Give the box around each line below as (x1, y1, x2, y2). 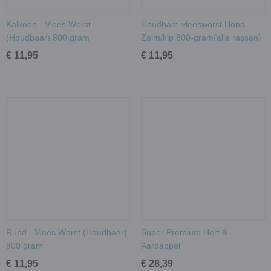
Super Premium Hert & (140, 227, 227, 237)
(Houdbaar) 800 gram (6, 32, 90, 42)
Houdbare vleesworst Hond (140, 19, 245, 29)
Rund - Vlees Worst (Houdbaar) (6, 227, 127, 237)
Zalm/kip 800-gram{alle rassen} (140, 32, 261, 42)
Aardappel (140, 240, 180, 250)
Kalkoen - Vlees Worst (6, 19, 91, 29)
